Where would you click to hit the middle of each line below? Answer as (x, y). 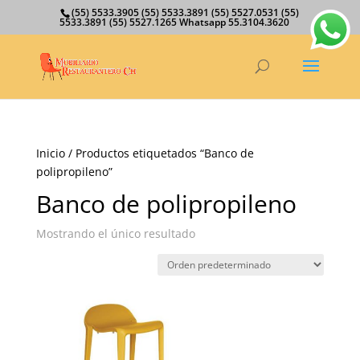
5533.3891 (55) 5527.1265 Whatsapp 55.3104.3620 (175, 22)
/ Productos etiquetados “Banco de (159, 153)
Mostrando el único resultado (115, 233)
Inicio (50, 153)
